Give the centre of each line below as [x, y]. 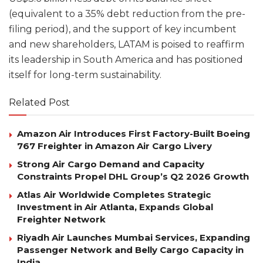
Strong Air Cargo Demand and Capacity [111, 164]
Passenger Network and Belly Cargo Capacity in [130, 249]
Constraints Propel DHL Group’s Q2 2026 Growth [133, 176]
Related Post [39, 102]
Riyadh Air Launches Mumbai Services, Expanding [134, 237]
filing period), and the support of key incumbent [123, 29]
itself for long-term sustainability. [85, 75]
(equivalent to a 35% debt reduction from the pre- [127, 14]
